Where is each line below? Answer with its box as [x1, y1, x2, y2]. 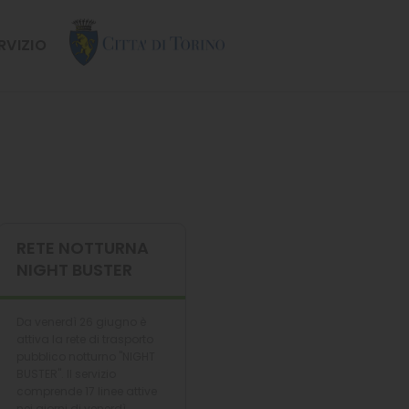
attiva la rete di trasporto [16, 331, 153, 347]
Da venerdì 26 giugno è [16, 314, 146, 330]
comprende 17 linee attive [16, 383, 157, 399]
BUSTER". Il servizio [16, 366, 116, 382]
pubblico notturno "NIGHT [16, 349, 155, 364]
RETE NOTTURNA [16, 236, 149, 259]
